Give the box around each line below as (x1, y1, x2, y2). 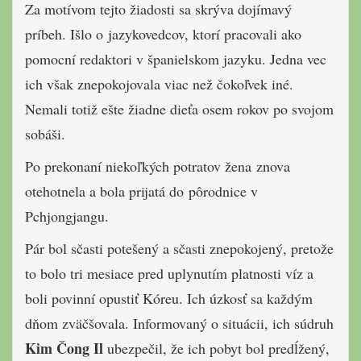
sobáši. (25, 123, 65, 143)
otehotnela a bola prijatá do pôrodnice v (25, 180, 258, 201)
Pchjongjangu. (25, 205, 109, 226)
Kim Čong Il (25, 337, 103, 359)
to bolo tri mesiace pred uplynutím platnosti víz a (25, 263, 313, 283)
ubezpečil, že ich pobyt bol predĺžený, (103, 338, 330, 358)
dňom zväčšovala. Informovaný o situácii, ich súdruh (25, 313, 334, 333)
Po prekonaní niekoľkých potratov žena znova (25, 156, 290, 176)
